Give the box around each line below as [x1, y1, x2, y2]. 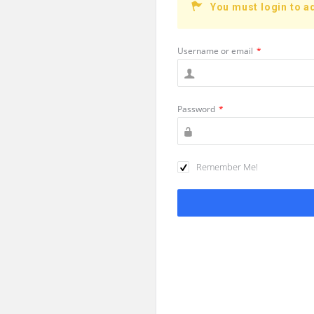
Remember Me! [196, 161, 258, 173]
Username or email [177, 45, 253, 57]
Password [177, 103, 215, 115]
